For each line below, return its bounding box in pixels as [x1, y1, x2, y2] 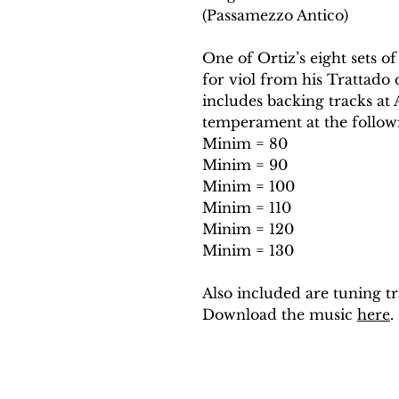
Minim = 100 [202, 176, 295, 195]
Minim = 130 [202, 240, 294, 259]
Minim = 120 [202, 219, 294, 238]
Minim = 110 [202, 198, 291, 216]
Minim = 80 [202, 134, 288, 152]
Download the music [202, 305, 357, 323]
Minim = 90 [202, 155, 288, 174]
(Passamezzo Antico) [202, 5, 348, 24]
